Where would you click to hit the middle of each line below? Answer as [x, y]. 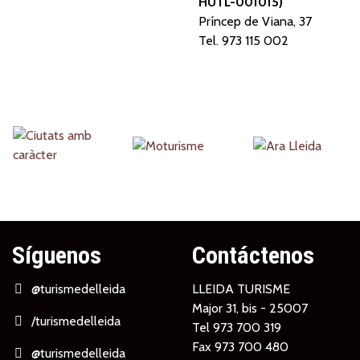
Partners [53, 140]
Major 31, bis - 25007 [250, 308]
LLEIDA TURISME [241, 289]
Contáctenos [253, 255]
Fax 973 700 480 [240, 347]
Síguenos [57, 255]
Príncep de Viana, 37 [255, 21]
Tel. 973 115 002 [243, 41]
